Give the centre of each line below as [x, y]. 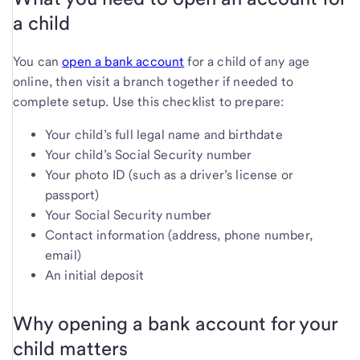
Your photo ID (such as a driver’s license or [170, 175]
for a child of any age [247, 62]
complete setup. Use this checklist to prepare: [149, 102]
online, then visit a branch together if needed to [153, 82]
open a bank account [123, 62]
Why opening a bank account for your [175, 324]
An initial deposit [94, 276]
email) [63, 256]
